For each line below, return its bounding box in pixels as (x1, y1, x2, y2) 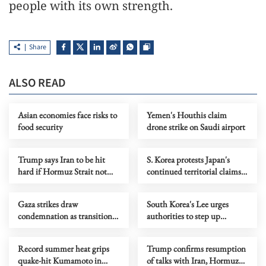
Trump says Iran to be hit (18, 153, 105, 165)
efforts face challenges (18, 221, 93, 233)
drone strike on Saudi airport (146, 121, 245, 132)
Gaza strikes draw (18, 198, 78, 210)
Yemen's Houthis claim (146, 109, 227, 121)
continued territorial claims (146, 165, 241, 177)
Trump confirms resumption (146, 242, 246, 254)
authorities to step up (146, 210, 220, 221)
